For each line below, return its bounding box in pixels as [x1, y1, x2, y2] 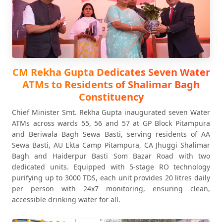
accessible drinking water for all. [12, 195, 120, 204]
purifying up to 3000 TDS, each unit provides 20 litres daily [12, 173, 210, 182]
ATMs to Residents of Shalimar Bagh [22, 78, 200, 91]
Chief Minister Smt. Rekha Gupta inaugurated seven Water [12, 108, 210, 117]
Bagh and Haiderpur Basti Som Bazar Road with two [12, 151, 210, 161]
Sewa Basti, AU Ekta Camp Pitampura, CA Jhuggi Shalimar [12, 140, 210, 150]
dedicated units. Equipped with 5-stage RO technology [12, 162, 210, 171]
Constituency [78, 90, 144, 104]
